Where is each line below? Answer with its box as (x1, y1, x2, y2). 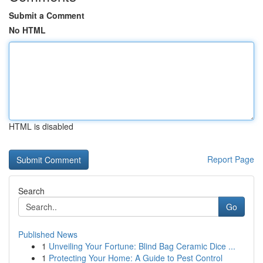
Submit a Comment (9, 9, 85, 21)
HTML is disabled (9, 120, 73, 132)
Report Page (207, 153, 254, 165)
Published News (18, 228, 77, 240)
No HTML (9, 24, 46, 36)
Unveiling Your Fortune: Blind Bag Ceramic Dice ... (49, 240, 235, 252)
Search (18, 185, 45, 197)
